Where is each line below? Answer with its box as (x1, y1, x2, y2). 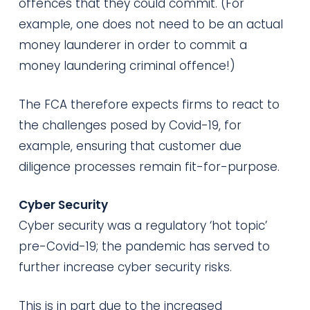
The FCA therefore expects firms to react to (18, 95, 280, 113)
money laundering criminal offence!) (18, 57, 235, 74)
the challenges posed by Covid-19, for (18, 116, 241, 134)
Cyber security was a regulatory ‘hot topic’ (18, 217, 267, 234)
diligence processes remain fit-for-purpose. (18, 158, 280, 175)
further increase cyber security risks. (18, 259, 232, 275)
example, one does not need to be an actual (18, 16, 283, 33)
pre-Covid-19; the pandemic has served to (18, 238, 270, 255)
